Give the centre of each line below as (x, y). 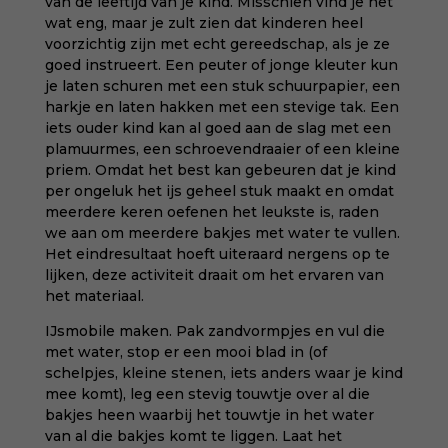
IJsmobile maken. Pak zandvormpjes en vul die (214, 331)
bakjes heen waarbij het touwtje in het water (209, 415)
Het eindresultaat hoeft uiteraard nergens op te (217, 254)
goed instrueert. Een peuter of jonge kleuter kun (221, 65)
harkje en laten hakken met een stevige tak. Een (221, 107)
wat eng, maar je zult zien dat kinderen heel (203, 23)
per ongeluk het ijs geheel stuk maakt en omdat (219, 191)
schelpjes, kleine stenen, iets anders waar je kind (223, 373)
